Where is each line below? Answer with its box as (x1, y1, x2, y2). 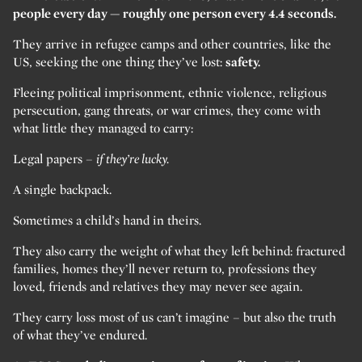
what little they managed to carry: (13, 120, 193, 137)
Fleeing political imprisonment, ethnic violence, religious (13, 85, 326, 101)
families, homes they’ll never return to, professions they (13, 261, 317, 277)
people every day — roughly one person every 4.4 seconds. (13, 6, 336, 22)
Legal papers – (13, 151, 96, 167)
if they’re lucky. (96, 151, 170, 167)
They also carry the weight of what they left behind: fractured (13, 243, 345, 259)
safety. (225, 54, 260, 70)
